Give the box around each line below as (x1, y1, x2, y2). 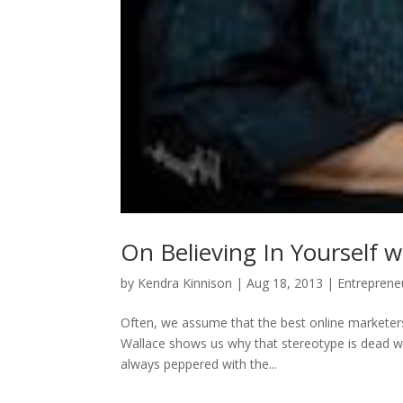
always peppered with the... (121, 354, 278, 372)
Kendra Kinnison (138, 273, 233, 291)
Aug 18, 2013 (246, 273, 324, 291)
